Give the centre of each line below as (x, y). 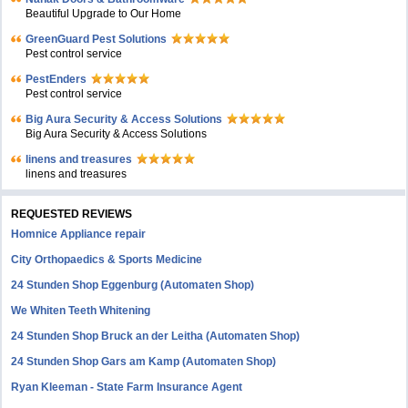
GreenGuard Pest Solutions (97, 39)
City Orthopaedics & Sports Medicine (107, 260)
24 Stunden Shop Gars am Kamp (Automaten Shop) (144, 362)
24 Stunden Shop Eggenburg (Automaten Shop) (133, 285)
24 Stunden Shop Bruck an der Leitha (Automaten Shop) (156, 336)
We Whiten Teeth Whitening (81, 311)
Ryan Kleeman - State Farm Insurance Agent (127, 387)
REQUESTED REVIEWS (72, 214)
